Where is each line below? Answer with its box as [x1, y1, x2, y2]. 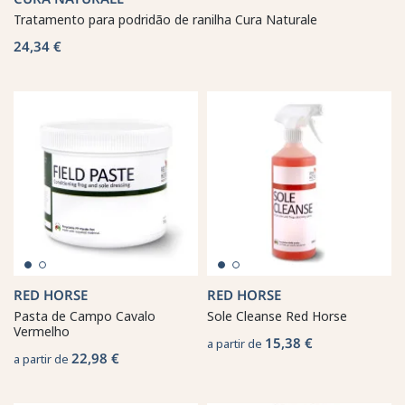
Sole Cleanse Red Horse [207, 306, 347, 325]
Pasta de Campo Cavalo [14, 306, 155, 325]
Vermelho [14, 322, 70, 340]
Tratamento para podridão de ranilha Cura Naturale [14, 10, 317, 28]
